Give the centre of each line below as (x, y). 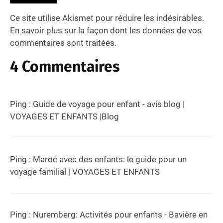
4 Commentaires (65, 66)
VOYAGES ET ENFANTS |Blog (64, 116)
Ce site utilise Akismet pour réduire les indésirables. (107, 18)
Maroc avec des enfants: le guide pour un (110, 159)
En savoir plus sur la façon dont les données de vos (106, 30)
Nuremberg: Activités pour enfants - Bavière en (120, 214)
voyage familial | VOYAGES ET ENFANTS (85, 171)
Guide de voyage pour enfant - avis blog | (109, 104)
